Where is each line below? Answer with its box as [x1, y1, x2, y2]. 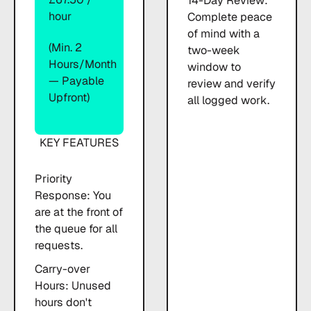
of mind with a [187, 26, 260, 41]
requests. [34, 238, 83, 253]
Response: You [34, 188, 111, 203]
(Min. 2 [49, 40, 83, 55]
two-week [187, 42, 241, 58]
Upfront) [49, 90, 90, 105]
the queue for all [34, 221, 117, 237]
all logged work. [187, 92, 270, 108]
